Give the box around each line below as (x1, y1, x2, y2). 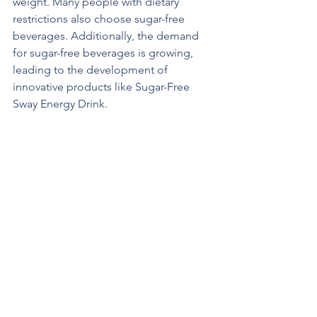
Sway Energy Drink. (13, 96, 108, 110)
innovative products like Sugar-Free (13, 79, 192, 93)
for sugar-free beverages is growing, (13, 45, 196, 59)
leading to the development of (13, 62, 171, 76)
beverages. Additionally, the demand (13, 28, 202, 42)
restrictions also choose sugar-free (13, 11, 188, 25)
